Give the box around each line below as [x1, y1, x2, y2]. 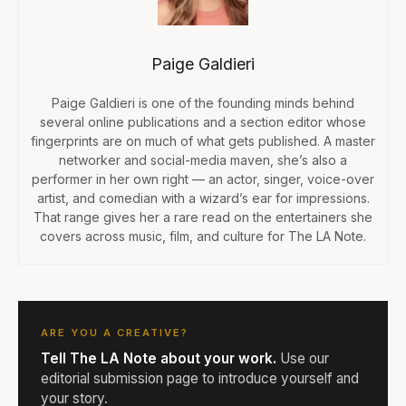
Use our [276, 349, 329, 367]
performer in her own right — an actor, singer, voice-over [32, 170, 374, 187]
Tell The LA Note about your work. [41, 349, 276, 367]
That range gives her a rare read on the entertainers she [34, 208, 372, 225]
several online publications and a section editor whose [40, 113, 366, 130]
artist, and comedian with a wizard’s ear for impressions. [36, 189, 370, 206]
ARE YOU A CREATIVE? [41, 325, 188, 339]
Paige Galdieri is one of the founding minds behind [52, 94, 354, 111]
